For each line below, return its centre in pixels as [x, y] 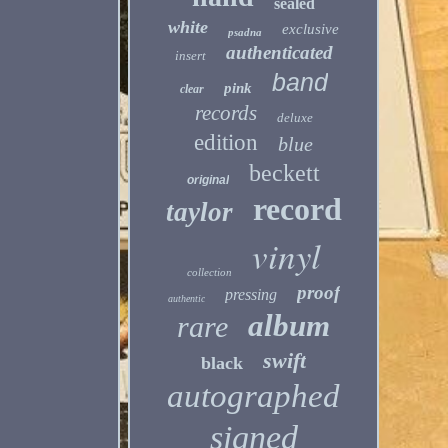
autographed [254, 396]
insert [190, 55]
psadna [245, 32]
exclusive [311, 29]
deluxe [294, 117]
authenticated [279, 52]
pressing [250, 294]
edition [226, 142]
